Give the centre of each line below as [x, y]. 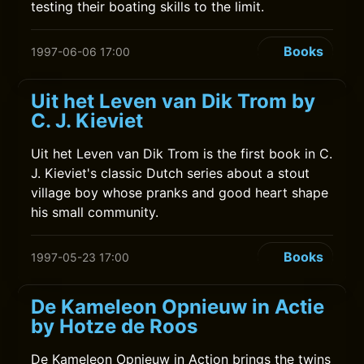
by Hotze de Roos [115, 326]
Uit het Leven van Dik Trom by [173, 101]
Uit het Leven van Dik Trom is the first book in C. [182, 154]
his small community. [95, 212]
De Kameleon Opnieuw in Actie [178, 307]
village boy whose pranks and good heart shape [180, 193]
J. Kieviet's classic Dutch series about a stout [171, 173]
